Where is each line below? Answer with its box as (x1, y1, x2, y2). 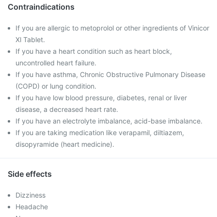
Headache (15, 202, 48, 211)
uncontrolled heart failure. (15, 59, 96, 67)
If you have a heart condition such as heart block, (15, 47, 172, 55)
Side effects (8, 169, 52, 179)
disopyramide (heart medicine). (15, 140, 114, 148)
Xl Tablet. (15, 35, 45, 44)
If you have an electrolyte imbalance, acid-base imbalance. (15, 117, 202, 125)
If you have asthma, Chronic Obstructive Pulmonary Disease (15, 70, 205, 78)
